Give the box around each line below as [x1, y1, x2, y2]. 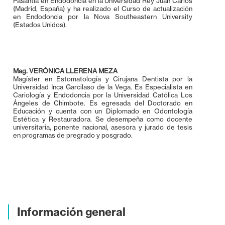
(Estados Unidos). [13, 20, 67, 29]
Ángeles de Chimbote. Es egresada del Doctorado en [13, 98, 192, 107]
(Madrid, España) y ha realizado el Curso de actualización [13, 4, 192, 13]
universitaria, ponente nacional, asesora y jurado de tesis [13, 123, 192, 131]
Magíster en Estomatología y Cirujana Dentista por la [13, 74, 192, 83]
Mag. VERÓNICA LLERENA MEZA [13, 66, 118, 75]
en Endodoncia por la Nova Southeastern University [13, 12, 192, 21]
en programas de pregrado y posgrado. [13, 131, 133, 139]
